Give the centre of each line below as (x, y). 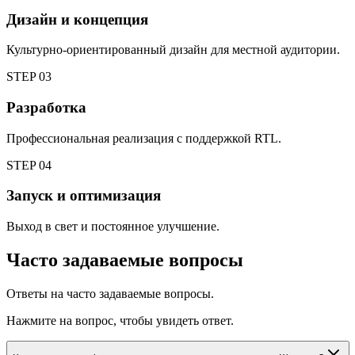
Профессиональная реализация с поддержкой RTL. (144, 138)
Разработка (46, 108)
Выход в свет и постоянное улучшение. (113, 227)
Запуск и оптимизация (84, 196)
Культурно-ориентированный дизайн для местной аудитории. (173, 50)
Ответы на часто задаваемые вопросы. (110, 294)
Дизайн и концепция (77, 19)
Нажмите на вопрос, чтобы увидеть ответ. (120, 321)
